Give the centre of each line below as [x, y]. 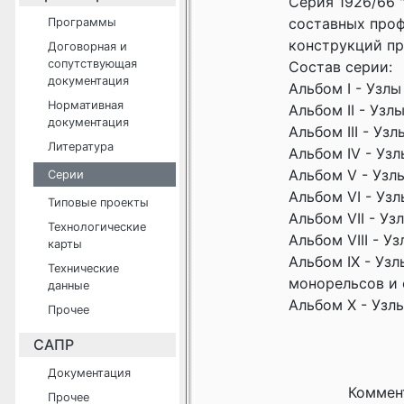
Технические [83, 268]
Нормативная [86, 105]
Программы [82, 22]
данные [69, 285]
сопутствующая [92, 64]
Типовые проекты [98, 202]
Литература [81, 147]
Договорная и [87, 46]
